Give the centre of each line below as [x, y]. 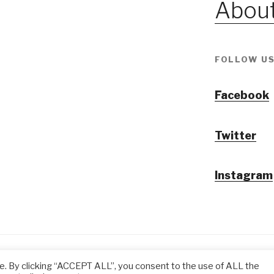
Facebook [242, 95]
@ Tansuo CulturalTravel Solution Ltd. [100, 264]
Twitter [235, 135]
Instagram [243, 176]
